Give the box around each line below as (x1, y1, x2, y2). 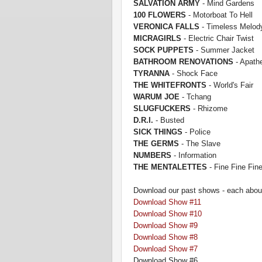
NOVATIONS (189, 57, 233, 66)
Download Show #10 (133, 209, 202, 218)
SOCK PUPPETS (133, 46, 194, 54)
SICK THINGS (133, 127, 182, 136)
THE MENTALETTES (133, 163, 209, 171)
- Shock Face (170, 69, 218, 78)
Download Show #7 (133, 244, 198, 253)
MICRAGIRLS (133, 34, 181, 43)
